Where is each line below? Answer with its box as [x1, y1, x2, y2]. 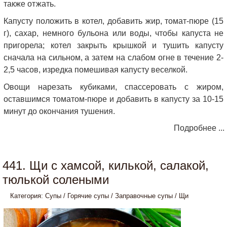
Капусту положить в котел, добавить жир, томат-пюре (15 [4, 17, 223, 25]
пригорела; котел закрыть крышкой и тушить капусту [4, 41, 223, 50]
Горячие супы [67, 192, 109, 200]
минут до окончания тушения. [4, 107, 115, 116]
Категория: [10, 192, 45, 200]
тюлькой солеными [3, 173, 109, 186]
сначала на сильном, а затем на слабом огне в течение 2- [4, 53, 223, 62]
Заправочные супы [115, 192, 173, 200]
